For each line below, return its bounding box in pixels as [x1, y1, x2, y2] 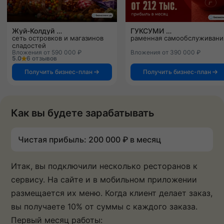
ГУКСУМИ [165, 26, 171, 35]
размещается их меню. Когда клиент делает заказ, [11, 187, 212, 198]
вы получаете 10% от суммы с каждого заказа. [11, 201, 197, 211]
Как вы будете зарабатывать [11, 106, 154, 119]
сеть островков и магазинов [12, 33, 103, 42]
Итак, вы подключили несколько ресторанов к [11, 160, 197, 171]
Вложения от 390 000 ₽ [130, 48, 200, 56]
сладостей [12, 41, 46, 49]
